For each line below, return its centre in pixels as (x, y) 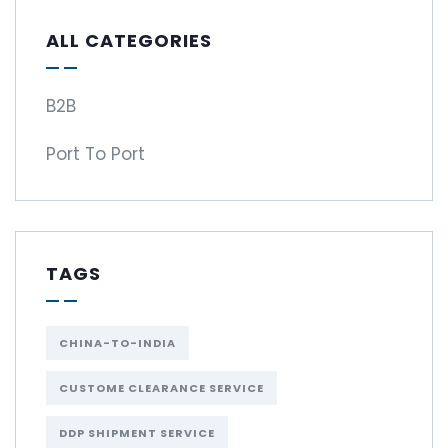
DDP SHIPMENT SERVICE (137, 433)
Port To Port (95, 154)
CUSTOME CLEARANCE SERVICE (161, 388)
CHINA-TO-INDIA (117, 343)
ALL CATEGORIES (129, 41)
